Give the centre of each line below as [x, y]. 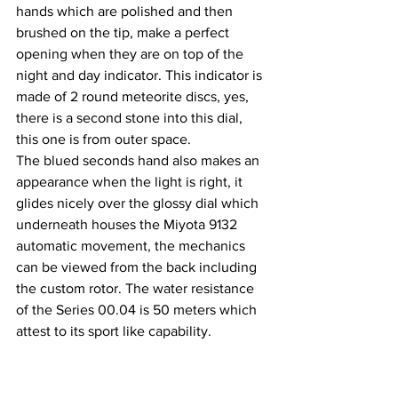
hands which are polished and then [126, 12]
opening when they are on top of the [131, 54]
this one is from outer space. [103, 139]
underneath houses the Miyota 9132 [128, 225]
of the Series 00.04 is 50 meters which [138, 310]
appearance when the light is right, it [131, 182]
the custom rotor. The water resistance [137, 289]
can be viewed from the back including [138, 267]
